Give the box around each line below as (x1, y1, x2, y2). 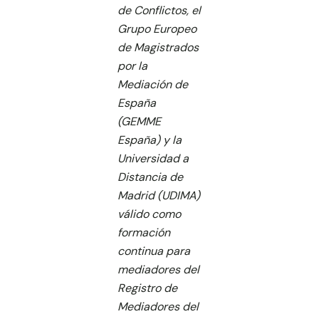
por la (117, 58, 147, 73)
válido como (117, 206, 181, 221)
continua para (117, 244, 190, 258)
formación (117, 225, 170, 240)
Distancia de (117, 169, 183, 184)
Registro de (117, 281, 177, 296)
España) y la (117, 132, 182, 147)
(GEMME (117, 114, 161, 129)
